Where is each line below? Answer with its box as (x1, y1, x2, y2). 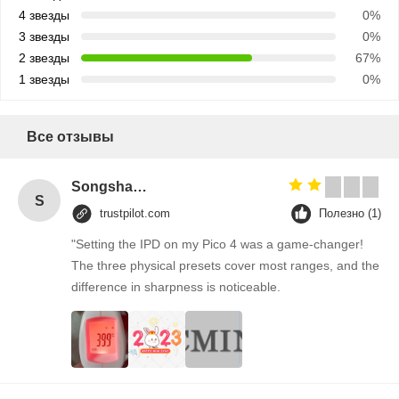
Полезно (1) (319, 207, 381, 221)
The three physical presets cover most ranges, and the (71, 258, 379, 273)
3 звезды (19, 29, 69, 45)
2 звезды (19, 51, 69, 66)
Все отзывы (27, 129, 114, 145)
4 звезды (19, 8, 69, 23)
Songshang (133, 179, 147, 195)
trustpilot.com (100, 207, 170, 221)
